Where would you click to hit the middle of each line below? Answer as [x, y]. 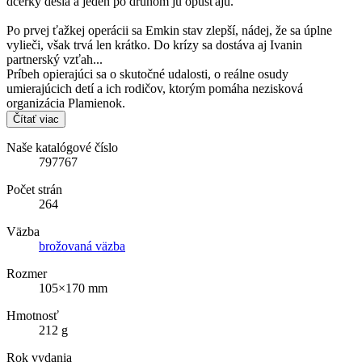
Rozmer [27, 274]
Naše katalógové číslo [62, 148]
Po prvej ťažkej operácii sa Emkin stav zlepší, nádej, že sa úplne [169, 31]
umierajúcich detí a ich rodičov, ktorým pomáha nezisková [155, 89]
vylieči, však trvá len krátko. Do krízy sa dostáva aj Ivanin [154, 45]
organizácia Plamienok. [66, 103]
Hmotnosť [33, 316]
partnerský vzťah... [55, 60]
